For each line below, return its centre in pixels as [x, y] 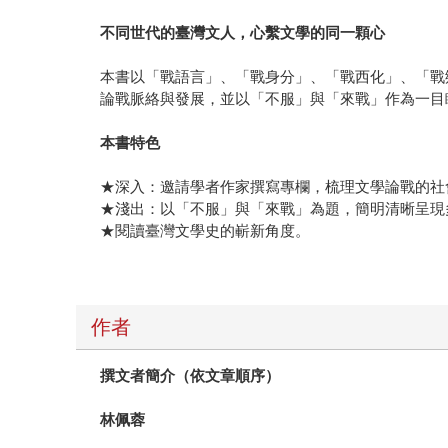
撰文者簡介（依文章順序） [190, 375]
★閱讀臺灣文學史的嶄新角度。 [205, 230]
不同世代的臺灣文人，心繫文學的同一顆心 [243, 32]
